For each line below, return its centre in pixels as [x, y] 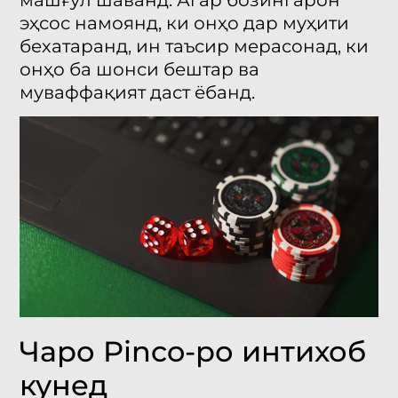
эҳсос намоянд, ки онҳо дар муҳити [185, 23]
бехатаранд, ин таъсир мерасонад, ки [195, 46]
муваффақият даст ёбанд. [138, 92]
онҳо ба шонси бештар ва [140, 69]
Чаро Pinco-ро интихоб [193, 352]
